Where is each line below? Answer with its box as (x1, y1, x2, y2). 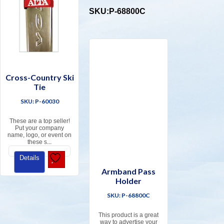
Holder (115, 176, 142, 186)
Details (19, 154, 39, 162)
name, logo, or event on (7, 131, 72, 139)
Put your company (15, 124, 64, 132)
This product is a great (98, 211, 159, 219)
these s (27, 138, 47, 146)
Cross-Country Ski (5, 72, 74, 82)
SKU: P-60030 (20, 97, 59, 105)
